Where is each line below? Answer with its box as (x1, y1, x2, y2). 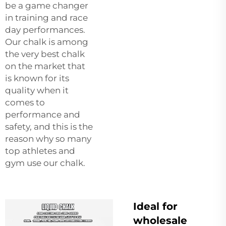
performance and (5, 109, 80, 120)
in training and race (5, 12, 88, 23)
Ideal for (133, 200, 178, 212)
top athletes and (5, 145, 75, 156)
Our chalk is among (5, 36, 88, 47)
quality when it (5, 85, 69, 95)
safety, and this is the (5, 121, 93, 132)
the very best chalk (5, 48, 85, 59)
